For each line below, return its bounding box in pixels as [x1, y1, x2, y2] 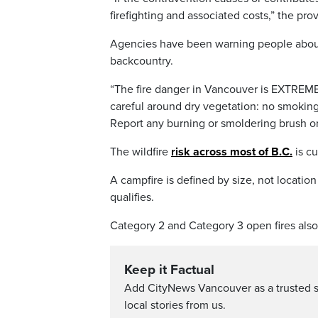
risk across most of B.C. [171, 145, 292, 159]
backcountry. [110, 54, 173, 68]
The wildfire [110, 145, 171, 159]
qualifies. [110, 190, 154, 204]
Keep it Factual [124, 262, 214, 278]
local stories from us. [124, 298, 226, 312]
